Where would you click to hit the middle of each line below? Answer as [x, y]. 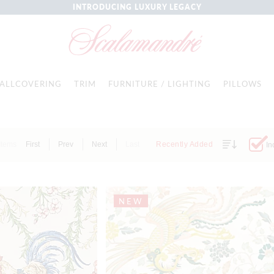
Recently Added [186, 144]
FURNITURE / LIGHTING [160, 83]
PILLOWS [243, 83]
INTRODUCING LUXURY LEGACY [137, 7]
